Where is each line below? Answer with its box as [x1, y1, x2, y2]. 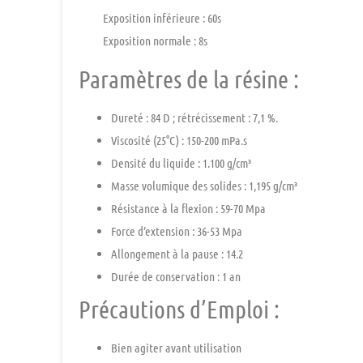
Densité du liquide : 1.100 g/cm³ [111, 155, 252, 170]
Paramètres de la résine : [79, 63, 300, 93]
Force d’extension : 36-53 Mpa [111, 223, 243, 238]
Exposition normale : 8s [103, 33, 208, 49]
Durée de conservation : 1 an [111, 268, 241, 284]
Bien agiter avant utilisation [111, 340, 242, 355]
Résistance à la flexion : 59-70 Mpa [111, 200, 267, 216]
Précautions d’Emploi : [79, 293, 280, 323]
